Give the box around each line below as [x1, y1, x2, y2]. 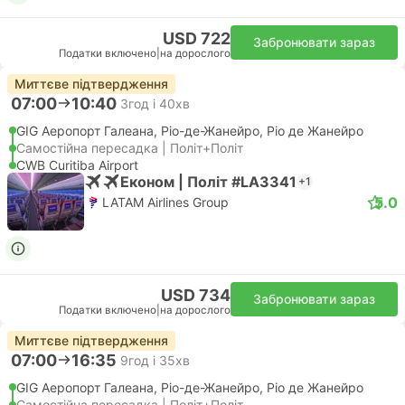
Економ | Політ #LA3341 [120, 172, 297, 191]
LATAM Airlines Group [102, 194, 229, 210]
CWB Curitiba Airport [16, 157, 138, 173]
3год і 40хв [120, 95, 190, 111]
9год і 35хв [120, 352, 190, 368]
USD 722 [163, 29, 231, 48]
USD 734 [161, 286, 231, 305]
